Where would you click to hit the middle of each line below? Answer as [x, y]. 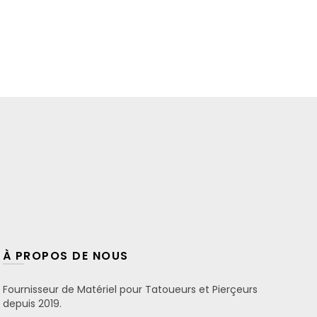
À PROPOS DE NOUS [65, 255]
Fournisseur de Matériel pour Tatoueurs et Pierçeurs [130, 289]
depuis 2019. [32, 303]
